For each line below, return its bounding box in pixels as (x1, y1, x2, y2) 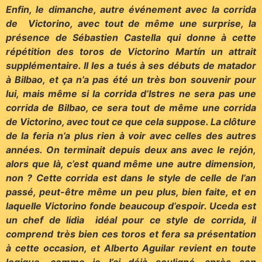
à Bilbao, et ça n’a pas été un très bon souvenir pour (6, 74, 256, 86)
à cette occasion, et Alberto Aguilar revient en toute (6, 242, 256, 254)
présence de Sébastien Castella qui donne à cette (6, 32, 256, 44)
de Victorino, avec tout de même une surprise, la (6, 18, 256, 30)
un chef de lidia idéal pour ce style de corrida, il (6, 214, 256, 226)
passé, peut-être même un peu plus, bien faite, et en (6, 186, 256, 198)
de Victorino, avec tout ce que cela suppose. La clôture (6, 116, 256, 128)
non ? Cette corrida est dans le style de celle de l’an (6, 172, 256, 184)
